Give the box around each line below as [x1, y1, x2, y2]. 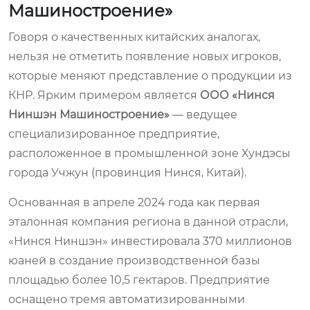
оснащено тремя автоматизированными [8, 292, 245, 306]
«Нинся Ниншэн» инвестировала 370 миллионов [8, 234, 292, 248]
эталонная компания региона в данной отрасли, [8, 215, 288, 228]
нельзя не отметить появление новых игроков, [8, 49, 281, 63]
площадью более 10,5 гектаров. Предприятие [8, 273, 270, 286]
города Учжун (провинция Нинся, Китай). [8, 165, 246, 179]
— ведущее [170, 107, 237, 121]
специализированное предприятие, [8, 127, 219, 140]
